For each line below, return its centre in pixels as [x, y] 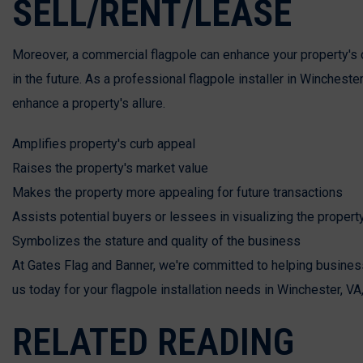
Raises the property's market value [110, 168]
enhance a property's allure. [89, 103]
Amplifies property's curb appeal [104, 143]
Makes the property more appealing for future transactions [177, 192]
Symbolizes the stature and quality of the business [156, 241]
